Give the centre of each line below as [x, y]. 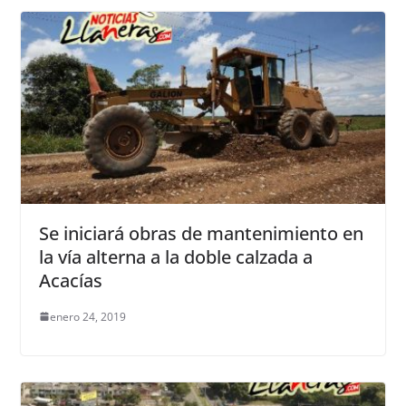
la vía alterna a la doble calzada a [175, 256]
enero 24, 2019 [87, 316]
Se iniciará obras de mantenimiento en [201, 233]
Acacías [70, 280]
